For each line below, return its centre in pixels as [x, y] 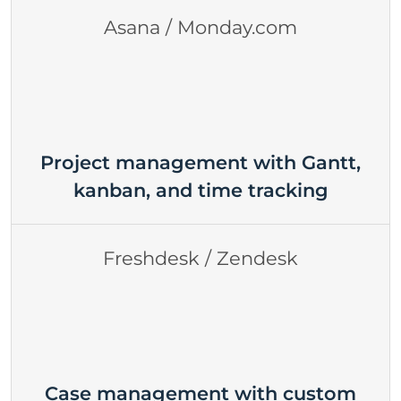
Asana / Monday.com [200, 27]
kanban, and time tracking [200, 190]
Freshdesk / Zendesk [200, 259]
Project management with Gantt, [200, 162]
